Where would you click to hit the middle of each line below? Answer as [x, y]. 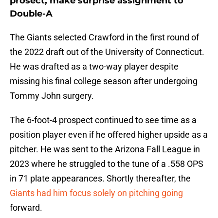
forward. [26, 208]
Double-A [31, 14]
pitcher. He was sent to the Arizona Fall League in [105, 149]
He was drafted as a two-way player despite [94, 67]
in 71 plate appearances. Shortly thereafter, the [100, 179]
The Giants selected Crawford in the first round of [104, 37]
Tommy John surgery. [52, 96]
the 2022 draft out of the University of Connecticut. [107, 52]
